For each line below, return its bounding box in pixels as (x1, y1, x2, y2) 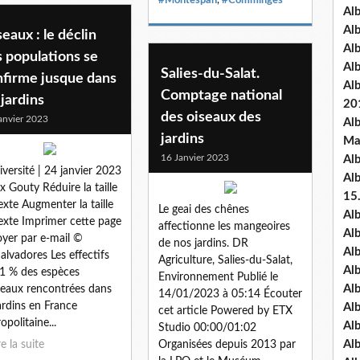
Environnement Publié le (158, 271, 278, 283)
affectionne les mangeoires (158, 220, 290, 232)
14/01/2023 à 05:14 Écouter (158, 288, 302, 300)
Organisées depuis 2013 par (158, 338, 296, 350)
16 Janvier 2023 (161, 152, 229, 162)
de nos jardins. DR (158, 237, 248, 249)
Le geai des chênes (158, 203, 249, 215)
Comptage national (161, 88, 282, 103)
